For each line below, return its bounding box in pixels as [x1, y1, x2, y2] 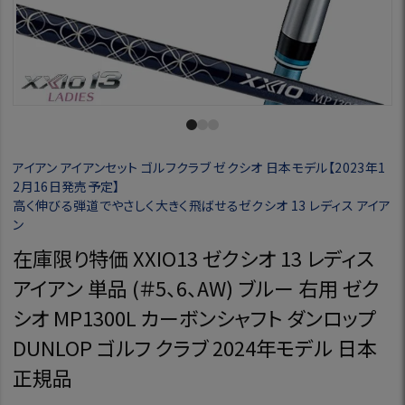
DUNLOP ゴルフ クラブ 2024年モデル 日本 [13, 332, 378, 362]
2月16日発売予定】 [13, 177, 120, 196]
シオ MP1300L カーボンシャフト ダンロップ [13, 302, 376, 332]
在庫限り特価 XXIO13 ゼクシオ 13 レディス [13, 242, 375, 272]
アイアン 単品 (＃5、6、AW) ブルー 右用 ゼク [13, 272, 381, 302]
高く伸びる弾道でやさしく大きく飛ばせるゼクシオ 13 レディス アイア [13, 196, 391, 215]
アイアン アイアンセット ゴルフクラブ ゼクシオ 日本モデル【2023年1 [13, 158, 386, 177]
